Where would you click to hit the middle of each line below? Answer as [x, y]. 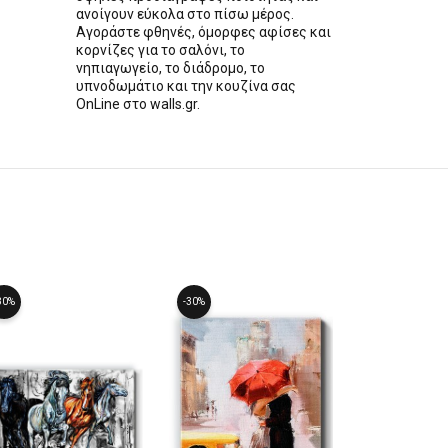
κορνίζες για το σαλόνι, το [160, 50]
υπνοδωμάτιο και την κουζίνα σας [186, 86]
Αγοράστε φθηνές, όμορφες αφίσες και [203, 32]
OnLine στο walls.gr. [138, 104]
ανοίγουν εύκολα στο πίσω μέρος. [185, 14]
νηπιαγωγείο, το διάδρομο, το [170, 68]
